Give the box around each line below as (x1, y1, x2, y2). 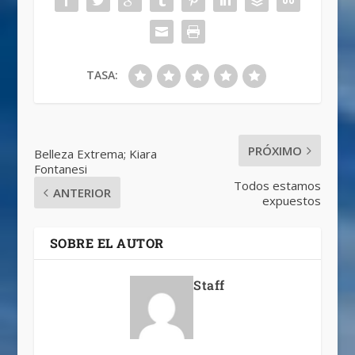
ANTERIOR (52, 185, 111, 201)
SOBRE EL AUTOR (49, 235, 164, 252)
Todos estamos (234, 177, 322, 194)
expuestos (262, 193, 322, 209)
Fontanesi (33, 161, 87, 177)
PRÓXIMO (248, 143, 303, 159)
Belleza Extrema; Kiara (33, 146, 157, 162)
